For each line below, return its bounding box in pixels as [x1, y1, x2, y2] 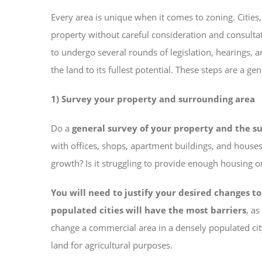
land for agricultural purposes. [51, 239, 175, 251]
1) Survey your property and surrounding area [51, 93, 255, 105]
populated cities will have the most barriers [51, 204, 246, 216]
